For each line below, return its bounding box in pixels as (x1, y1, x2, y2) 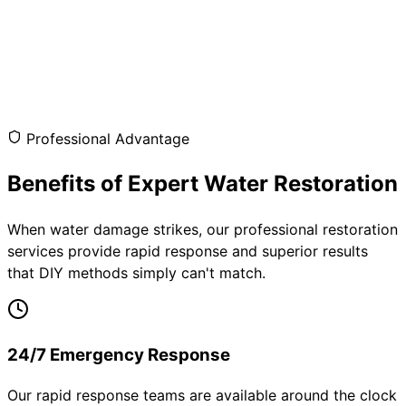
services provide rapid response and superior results (7, 241, 368, 260)
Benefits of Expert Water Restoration (7, 170, 398, 197)
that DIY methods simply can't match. (7, 263, 266, 282)
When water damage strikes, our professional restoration (7, 219, 398, 238)
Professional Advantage (26, 130, 189, 149)
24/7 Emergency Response (7, 343, 230, 365)
